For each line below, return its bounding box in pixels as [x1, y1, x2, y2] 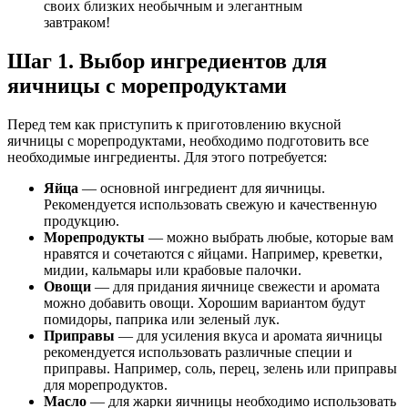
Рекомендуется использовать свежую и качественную [44, 197, 377, 213]
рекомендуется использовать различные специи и [44, 344, 352, 361]
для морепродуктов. [44, 377, 168, 393]
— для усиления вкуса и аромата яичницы [115, 328, 382, 344]
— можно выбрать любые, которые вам [145, 229, 393, 246]
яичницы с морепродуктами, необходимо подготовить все [7, 133, 369, 149]
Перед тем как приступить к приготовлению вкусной [7, 117, 342, 133]
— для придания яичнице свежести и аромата [91, 279, 380, 295]
